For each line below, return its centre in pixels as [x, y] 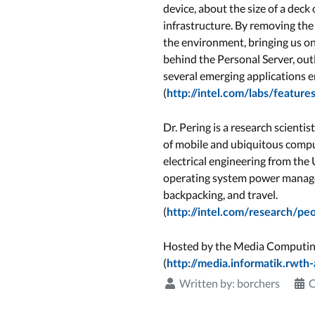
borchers [258, 283]
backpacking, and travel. [220, 195]
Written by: [207, 283]
